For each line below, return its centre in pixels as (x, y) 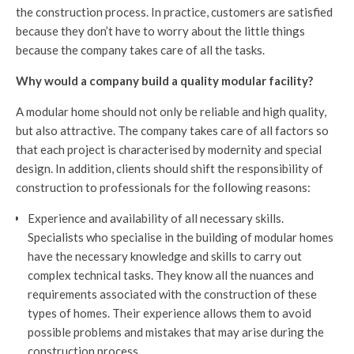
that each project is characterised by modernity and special (169, 149)
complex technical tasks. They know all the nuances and (171, 275)
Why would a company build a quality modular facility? (164, 81)
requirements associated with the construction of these (172, 294)
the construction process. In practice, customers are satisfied (174, 12)
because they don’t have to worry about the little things (160, 31)
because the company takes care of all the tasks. (140, 50)
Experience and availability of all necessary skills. (156, 218)
